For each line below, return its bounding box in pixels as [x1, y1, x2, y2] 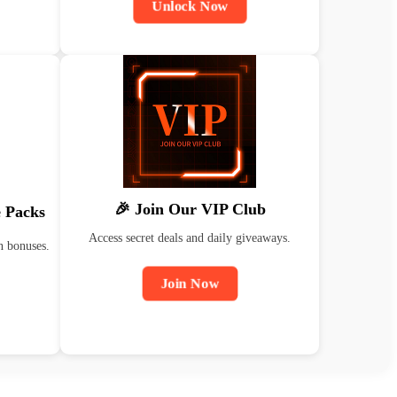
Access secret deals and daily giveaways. [89, 231, 291, 245]
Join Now [159, 275, 221, 292]
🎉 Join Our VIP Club [113, 200, 266, 218]
